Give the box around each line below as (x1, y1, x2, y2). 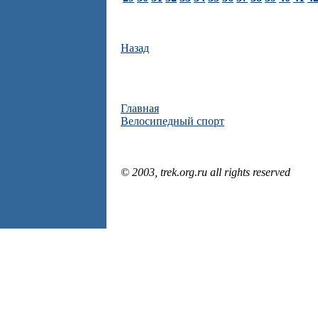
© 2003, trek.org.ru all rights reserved (121, 166, 290, 178)
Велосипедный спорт (121, 115, 224, 127)
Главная (121, 102, 159, 114)
